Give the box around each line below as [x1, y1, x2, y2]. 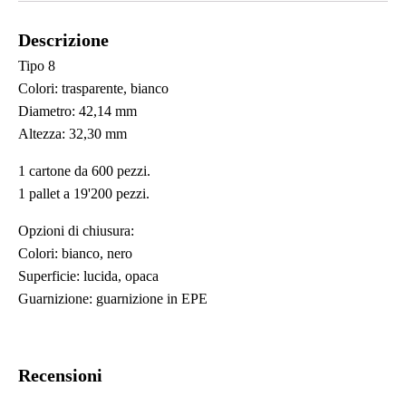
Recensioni [18, 364, 102, 385]
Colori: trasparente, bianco [18, 80, 169, 96]
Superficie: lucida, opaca [18, 267, 159, 284]
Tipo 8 [18, 57, 55, 73]
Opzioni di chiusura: [18, 222, 134, 238]
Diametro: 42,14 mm [18, 102, 137, 119]
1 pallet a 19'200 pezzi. [18, 185, 150, 201]
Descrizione [18, 29, 109, 50]
